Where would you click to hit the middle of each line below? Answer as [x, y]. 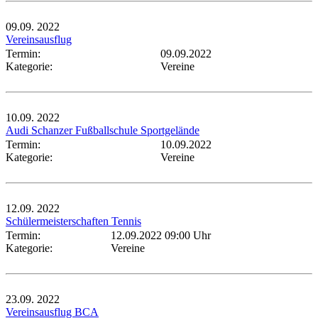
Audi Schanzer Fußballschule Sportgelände [103, 131]
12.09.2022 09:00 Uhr [161, 236]
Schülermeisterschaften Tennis [73, 221]
